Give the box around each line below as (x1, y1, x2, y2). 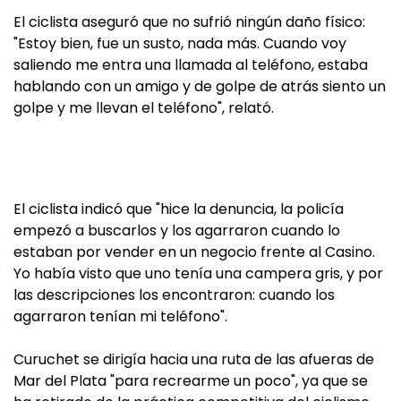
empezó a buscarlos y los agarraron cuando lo (13, 220, 340, 241)
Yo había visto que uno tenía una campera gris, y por (13, 263, 383, 284)
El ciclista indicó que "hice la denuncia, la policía (13, 199, 344, 219)
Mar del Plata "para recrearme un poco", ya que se (13, 371, 368, 391)
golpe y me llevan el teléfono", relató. (13, 98, 274, 118)
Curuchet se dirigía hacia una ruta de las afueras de (13, 349, 374, 370)
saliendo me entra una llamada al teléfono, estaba (13, 55, 368, 75)
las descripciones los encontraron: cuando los (13, 285, 335, 305)
